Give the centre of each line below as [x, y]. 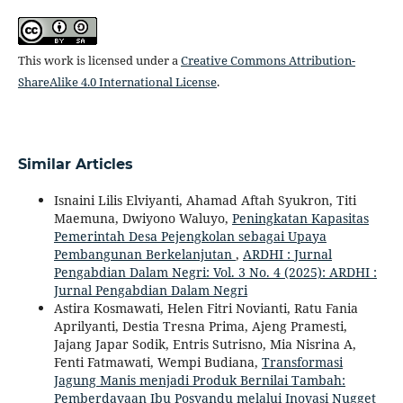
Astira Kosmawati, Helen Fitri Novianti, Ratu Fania [206, 309]
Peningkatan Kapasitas [300, 219]
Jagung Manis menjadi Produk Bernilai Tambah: [199, 381]
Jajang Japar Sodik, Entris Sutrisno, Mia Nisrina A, [205, 345]
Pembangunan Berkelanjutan [144, 255]
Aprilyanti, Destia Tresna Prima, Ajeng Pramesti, [200, 327]
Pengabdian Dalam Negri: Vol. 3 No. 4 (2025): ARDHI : [215, 273]
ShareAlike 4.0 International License [117, 82]
